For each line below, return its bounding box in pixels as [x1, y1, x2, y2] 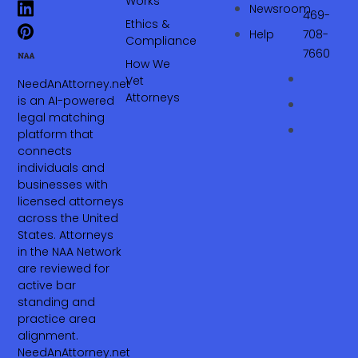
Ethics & [125, 15, 169, 32]
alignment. [18, 327, 79, 344]
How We [125, 55, 170, 72]
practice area [18, 310, 97, 327]
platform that [18, 125, 94, 142]
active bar [18, 276, 77, 293]
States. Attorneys [18, 226, 114, 243]
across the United [18, 209, 119, 226]
